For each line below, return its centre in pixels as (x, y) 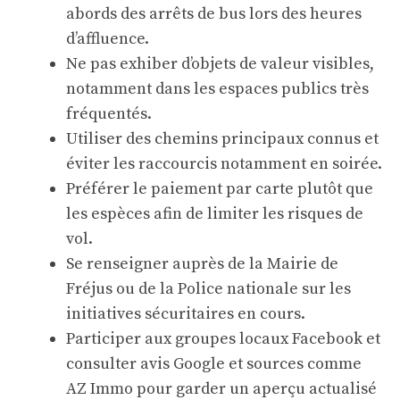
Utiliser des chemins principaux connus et (222, 139)
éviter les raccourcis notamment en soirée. (224, 164)
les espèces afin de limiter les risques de (215, 214)
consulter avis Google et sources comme (214, 364)
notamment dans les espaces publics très (217, 89)
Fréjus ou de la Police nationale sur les (208, 289)
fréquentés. (109, 114)
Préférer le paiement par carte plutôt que (220, 189)
